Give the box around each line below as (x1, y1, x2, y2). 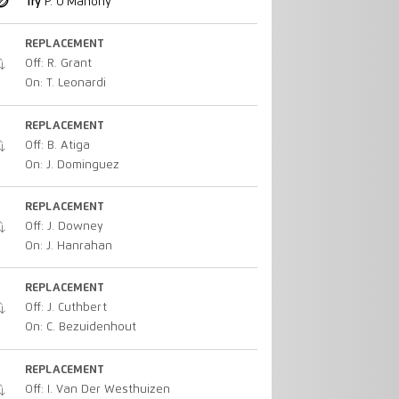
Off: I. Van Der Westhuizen (24, 383, 170, 395)
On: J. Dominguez (24, 159, 119, 171)
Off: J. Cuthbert (24, 302, 107, 314)
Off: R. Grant (24, 58, 92, 70)
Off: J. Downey (24, 221, 103, 233)
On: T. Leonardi (24, 77, 106, 90)
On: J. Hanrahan (24, 240, 112, 253)
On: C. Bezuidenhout (24, 322, 136, 334)
